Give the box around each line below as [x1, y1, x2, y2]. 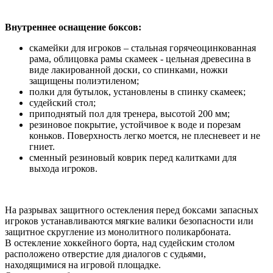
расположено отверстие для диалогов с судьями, [5, 249, 206, 260]
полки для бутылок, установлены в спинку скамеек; [29, 87, 246, 97]
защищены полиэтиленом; [29, 76, 139, 87]
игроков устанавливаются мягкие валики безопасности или [5, 216, 253, 227]
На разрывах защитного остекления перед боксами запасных [5, 205, 258, 216]
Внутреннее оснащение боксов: [5, 22, 141, 33]
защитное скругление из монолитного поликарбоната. [5, 227, 231, 238]
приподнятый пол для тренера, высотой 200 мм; [29, 108, 230, 119]
